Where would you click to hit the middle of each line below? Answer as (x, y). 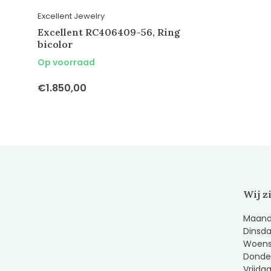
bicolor (55, 44)
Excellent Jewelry (71, 16)
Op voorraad (66, 63)
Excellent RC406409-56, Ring (109, 32)
